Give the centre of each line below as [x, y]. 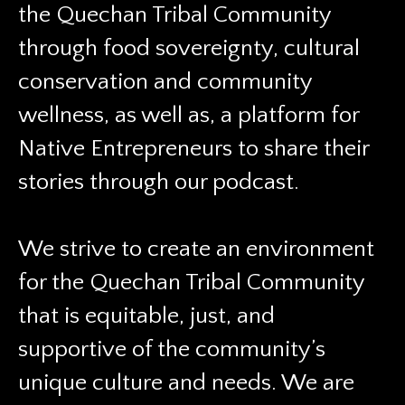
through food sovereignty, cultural [189, 48]
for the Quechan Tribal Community [191, 283]
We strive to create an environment [196, 249]
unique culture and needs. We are [186, 383]
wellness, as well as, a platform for [188, 115]
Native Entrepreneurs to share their [193, 149]
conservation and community [165, 82]
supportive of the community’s [172, 349]
